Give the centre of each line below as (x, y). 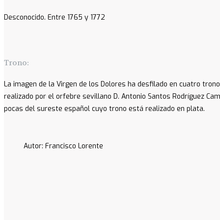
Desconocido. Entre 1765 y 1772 (55, 17)
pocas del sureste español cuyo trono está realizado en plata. (104, 109)
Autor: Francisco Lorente (63, 146)
